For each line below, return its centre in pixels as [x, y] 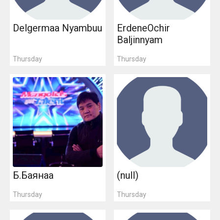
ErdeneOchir [144, 28]
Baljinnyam [140, 40]
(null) [128, 176]
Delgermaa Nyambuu [57, 28]
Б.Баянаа [33, 176]
